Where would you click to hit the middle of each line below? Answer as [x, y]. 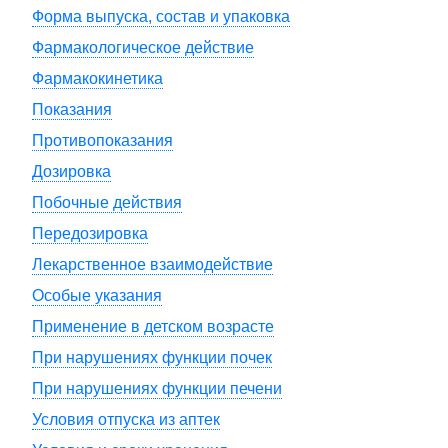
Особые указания [97, 295]
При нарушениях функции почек [152, 357]
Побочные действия [107, 202]
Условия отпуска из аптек [126, 419]
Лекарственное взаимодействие [152, 264]
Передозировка [90, 233]
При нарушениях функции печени [157, 388]
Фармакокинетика [97, 78]
